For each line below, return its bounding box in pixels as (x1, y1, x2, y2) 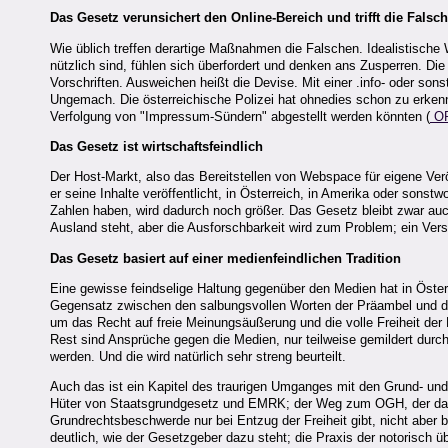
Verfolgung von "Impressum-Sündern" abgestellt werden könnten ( (50, 108, 430, 124)
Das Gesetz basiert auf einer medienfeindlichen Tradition (50, 250, 401, 266)
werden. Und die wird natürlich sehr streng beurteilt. (50, 348, 346, 364)
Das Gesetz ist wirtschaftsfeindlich (50, 138, 263, 154)
